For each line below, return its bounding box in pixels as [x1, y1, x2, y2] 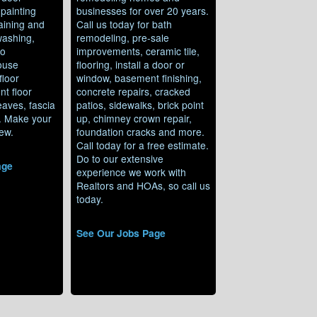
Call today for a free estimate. [76, 137, 209, 152]
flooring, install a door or [76, 57, 185, 71]
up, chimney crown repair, [76, 110, 192, 125]
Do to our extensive [76, 151, 163, 166]
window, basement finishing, [76, 70, 202, 85]
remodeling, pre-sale [76, 30, 169, 45]
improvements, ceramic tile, [76, 43, 200, 58]
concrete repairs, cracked [76, 83, 190, 98]
